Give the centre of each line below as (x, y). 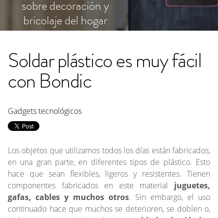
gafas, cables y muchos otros (68, 197)
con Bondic (49, 81)
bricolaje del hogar (65, 20)
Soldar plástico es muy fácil (104, 60)
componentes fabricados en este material (88, 185)
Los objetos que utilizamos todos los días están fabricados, (109, 150)
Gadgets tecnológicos (45, 111)
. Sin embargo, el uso (170, 197)
